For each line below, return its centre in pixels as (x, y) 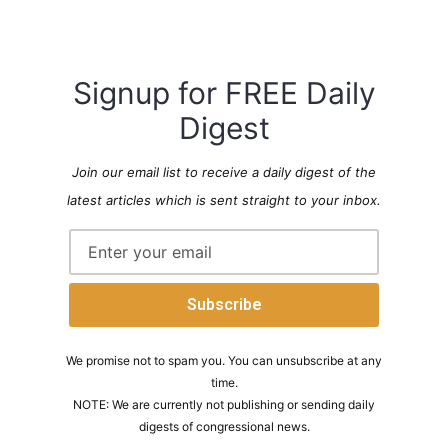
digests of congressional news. (224, 426)
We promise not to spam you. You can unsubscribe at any (224, 360)
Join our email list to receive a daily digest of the (224, 171)
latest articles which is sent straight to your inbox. (224, 199)
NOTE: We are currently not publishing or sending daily (224, 404)
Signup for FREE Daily (224, 92)
